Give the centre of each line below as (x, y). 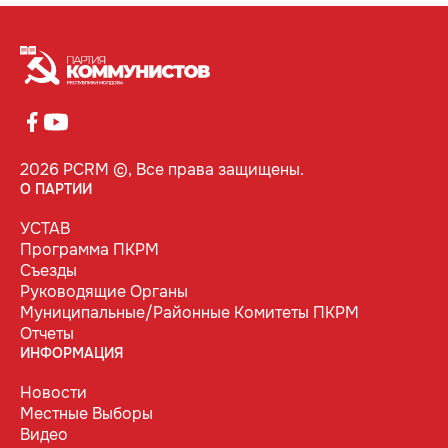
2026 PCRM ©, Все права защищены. (162, 170)
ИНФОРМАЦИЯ (71, 353)
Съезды (48, 271)
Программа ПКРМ (89, 250)
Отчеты (47, 334)
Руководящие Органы (104, 292)
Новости (53, 393)
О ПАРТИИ (56, 189)
